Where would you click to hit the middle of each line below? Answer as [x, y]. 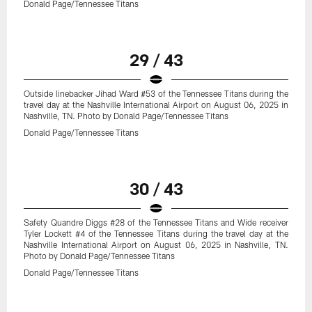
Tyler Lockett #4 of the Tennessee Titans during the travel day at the [156, 234]
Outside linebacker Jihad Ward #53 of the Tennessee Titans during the [156, 94]
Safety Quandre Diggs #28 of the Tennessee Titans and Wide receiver [156, 223]
